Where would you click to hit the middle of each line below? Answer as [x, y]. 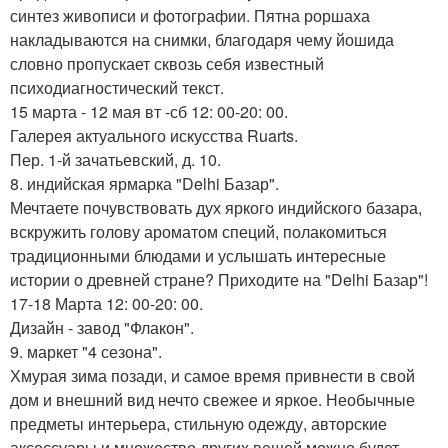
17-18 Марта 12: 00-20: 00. [106, 303]
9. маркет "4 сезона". [86, 351]
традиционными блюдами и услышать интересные [198, 255]
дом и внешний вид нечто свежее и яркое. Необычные [212, 399]
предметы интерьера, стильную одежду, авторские [198, 423]
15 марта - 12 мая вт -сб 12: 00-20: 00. [149, 111]
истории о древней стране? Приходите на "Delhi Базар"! [219, 279]
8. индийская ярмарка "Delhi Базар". [144, 183]
